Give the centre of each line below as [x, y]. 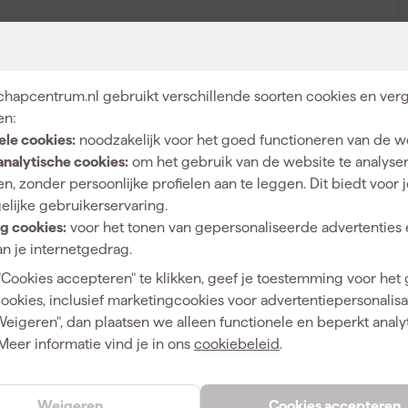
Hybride [346, 151]
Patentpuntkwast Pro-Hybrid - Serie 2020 [235, 51]
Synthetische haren [309, 185]
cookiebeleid [237, 344]
